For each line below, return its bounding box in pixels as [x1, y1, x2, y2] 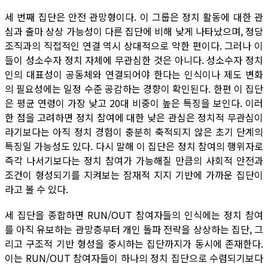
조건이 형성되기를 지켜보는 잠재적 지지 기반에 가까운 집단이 [5, 167, 263, 182]
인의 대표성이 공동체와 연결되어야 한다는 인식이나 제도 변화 [5, 66, 263, 81]
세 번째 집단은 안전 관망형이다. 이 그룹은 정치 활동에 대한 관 [5, 9, 263, 24]
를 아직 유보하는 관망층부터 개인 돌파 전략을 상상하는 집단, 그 [5, 221, 263, 236]
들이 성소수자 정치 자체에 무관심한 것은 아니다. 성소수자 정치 [5, 52, 263, 67]
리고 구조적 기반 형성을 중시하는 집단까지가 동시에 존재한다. [5, 236, 263, 251]
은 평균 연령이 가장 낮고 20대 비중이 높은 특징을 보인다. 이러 [5, 95, 263, 110]
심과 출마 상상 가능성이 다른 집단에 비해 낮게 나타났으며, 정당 [5, 23, 263, 38]
